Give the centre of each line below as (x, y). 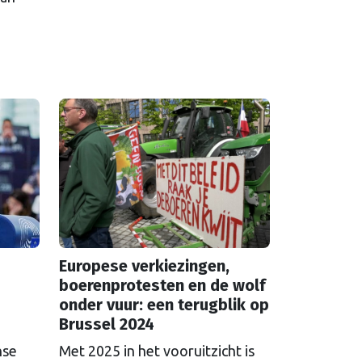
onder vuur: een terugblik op (164, 304)
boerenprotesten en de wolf (162, 285)
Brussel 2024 (107, 324)
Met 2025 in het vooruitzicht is (157, 350)
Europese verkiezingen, (144, 265)
